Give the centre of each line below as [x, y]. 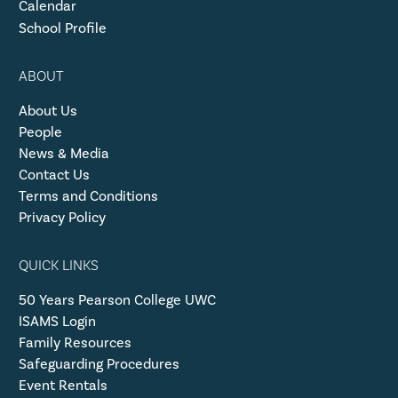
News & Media [64, 153]
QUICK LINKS [58, 265]
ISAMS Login [57, 321]
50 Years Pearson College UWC [117, 299]
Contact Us [54, 174]
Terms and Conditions [88, 195]
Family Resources [75, 342]
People [40, 131]
